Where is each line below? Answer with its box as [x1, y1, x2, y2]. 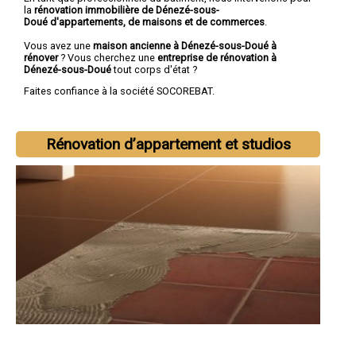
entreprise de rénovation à [157, 51, 277, 64]
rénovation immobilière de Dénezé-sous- [34, 3, 219, 16]
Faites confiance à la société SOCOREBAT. [24, 85, 215, 98]
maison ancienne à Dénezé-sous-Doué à [93, 39, 277, 52]
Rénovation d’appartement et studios [45, 135, 291, 154]
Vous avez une [24, 39, 93, 52]
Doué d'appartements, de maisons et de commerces [24, 15, 265, 28]
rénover [24, 51, 58, 64]
